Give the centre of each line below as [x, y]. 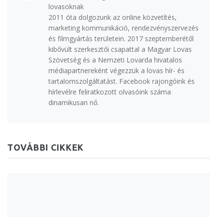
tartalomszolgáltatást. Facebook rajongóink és [122, 81]
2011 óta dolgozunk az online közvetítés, [113, 17]
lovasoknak [66, 6]
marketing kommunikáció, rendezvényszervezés [124, 28]
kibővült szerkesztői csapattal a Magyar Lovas [120, 49]
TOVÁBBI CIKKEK [46, 147]
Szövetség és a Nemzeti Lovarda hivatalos [115, 60]
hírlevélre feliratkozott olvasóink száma [110, 92]
